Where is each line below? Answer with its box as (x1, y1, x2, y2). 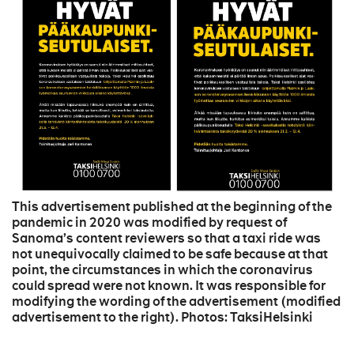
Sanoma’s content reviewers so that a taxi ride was (12, 230, 321, 247)
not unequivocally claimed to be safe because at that (12, 246, 328, 263)
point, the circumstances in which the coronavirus (12, 262, 313, 279)
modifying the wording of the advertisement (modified (12, 293, 341, 311)
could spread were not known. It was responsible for (12, 277, 326, 295)
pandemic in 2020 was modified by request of (12, 214, 287, 232)
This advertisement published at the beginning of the (12, 198, 332, 216)
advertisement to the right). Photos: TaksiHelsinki (12, 309, 313, 326)
